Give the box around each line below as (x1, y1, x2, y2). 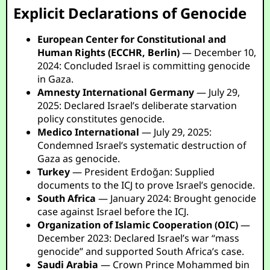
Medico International (37, 125, 140, 139)
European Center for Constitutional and (37, 33, 227, 46)
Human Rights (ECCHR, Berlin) (37, 46, 180, 59)
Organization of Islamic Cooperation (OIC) (37, 218, 239, 231)
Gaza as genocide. (37, 152, 121, 165)
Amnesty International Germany (37, 86, 195, 99)
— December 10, (180, 46, 257, 59)
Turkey (37, 165, 71, 178)
